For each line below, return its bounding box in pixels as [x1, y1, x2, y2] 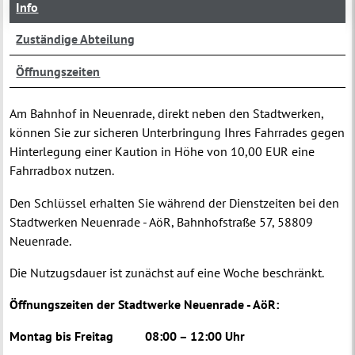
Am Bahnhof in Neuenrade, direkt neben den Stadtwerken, [10, 105, 324, 122]
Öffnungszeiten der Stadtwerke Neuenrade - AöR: [10, 296, 280, 312]
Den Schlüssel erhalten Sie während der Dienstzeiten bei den [10, 194, 340, 211]
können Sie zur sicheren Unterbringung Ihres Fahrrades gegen [10, 124, 345, 141]
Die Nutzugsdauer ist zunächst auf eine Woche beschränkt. [10, 264, 325, 281]
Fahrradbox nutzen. [10, 162, 115, 179]
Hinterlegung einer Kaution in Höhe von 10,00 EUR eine [10, 143, 315, 160]
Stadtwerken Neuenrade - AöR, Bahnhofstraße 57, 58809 [10, 213, 314, 230]
